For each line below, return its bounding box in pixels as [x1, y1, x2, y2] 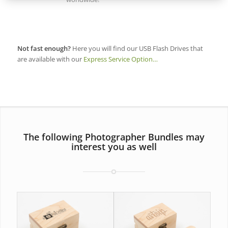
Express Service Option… [83, 54, 158, 64]
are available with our [17, 54, 83, 64]
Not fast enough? [17, 44, 71, 53]
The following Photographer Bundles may [23, 130, 205, 143]
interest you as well [71, 140, 157, 153]
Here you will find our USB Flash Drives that [70, 44, 203, 53]
